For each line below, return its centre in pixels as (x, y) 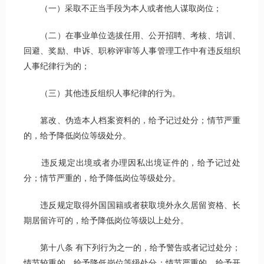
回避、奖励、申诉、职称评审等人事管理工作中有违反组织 (132, 51)
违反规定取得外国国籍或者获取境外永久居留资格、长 (132, 206)
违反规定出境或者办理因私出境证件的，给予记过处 (132, 163)
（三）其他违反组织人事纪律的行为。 (102, 94)
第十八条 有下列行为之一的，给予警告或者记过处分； (132, 248)
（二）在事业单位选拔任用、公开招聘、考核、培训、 (132, 36)
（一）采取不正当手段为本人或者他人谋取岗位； (123, 9)
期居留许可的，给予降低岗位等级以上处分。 (106, 221)
